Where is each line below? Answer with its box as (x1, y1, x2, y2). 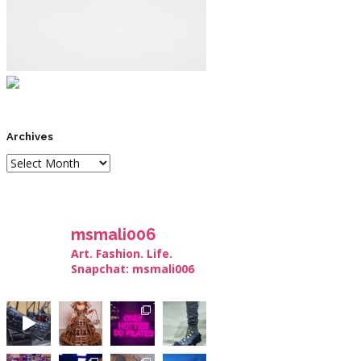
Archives (6, 131, 53, 143)
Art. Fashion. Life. (71, 246, 172, 261)
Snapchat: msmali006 (71, 261, 194, 276)
